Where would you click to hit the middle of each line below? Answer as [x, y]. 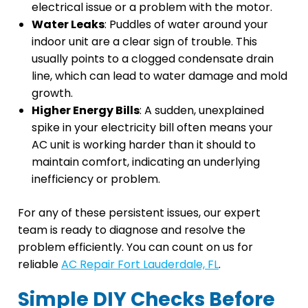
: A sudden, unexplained [202, 111]
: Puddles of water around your [186, 25]
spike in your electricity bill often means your [152, 128]
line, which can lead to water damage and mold [159, 76]
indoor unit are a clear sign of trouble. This [144, 42]
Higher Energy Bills [86, 111]
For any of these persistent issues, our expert [139, 213]
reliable [40, 265]
